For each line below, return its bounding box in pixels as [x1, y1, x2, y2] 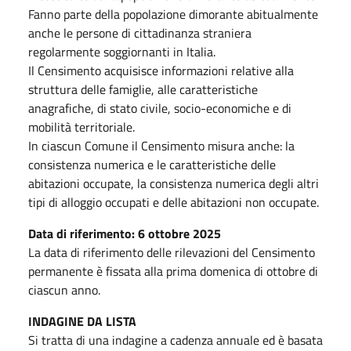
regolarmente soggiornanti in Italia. [28, 42, 215, 61]
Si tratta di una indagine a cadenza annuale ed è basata [28, 330, 323, 349]
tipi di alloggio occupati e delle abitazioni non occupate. [28, 192, 319, 212]
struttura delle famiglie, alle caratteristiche [28, 79, 258, 99]
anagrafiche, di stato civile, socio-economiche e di [28, 98, 291, 118]
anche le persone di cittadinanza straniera [28, 23, 251, 42]
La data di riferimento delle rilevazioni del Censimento [28, 242, 315, 262]
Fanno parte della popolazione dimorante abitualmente [28, 4, 318, 24]
